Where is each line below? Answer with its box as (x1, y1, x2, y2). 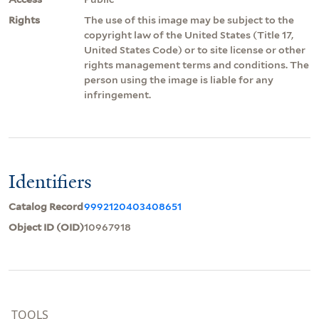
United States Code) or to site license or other (84, 43, 305, 56)
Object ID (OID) (9, 221, 84, 233)
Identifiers (9, 169, 92, 194)
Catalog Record (9, 200, 83, 212)
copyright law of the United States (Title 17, (84, 28, 293, 41)
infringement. (84, 88, 151, 100)
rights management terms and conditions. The (84, 58, 309, 70)
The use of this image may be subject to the (84, 14, 294, 26)
